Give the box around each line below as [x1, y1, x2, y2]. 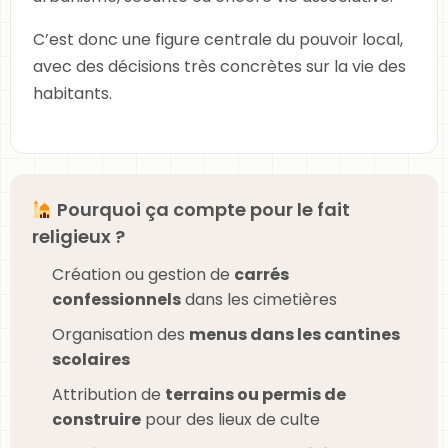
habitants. [33, 82, 112, 105]
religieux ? [32, 224, 125, 249]
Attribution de [52, 383, 165, 406]
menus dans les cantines [189, 323, 400, 346]
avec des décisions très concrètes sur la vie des [33, 55, 406, 78]
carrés [234, 263, 289, 286]
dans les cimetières [181, 288, 337, 311]
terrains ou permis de [165, 383, 346, 406]
